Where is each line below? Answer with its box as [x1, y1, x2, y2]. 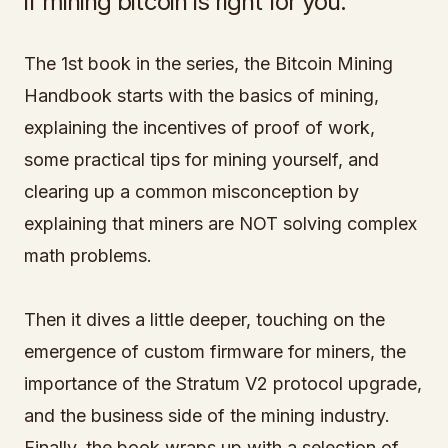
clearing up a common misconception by [24, 181, 359, 202]
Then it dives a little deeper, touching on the [24, 309, 385, 330]
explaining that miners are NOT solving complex [24, 213, 417, 234]
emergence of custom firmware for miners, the [24, 341, 406, 362]
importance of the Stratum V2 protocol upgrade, [24, 373, 422, 394]
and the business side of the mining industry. [24, 405, 390, 426]
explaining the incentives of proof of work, [24, 117, 375, 138]
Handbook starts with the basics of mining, [24, 85, 379, 106]
